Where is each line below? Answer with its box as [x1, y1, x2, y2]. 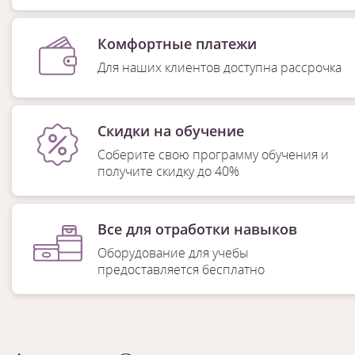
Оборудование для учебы [97, 244, 249, 261]
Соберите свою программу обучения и [97, 146, 329, 163]
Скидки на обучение [97, 121, 244, 140]
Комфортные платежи [97, 34, 257, 53]
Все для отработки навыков [97, 219, 297, 239]
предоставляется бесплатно [97, 261, 265, 278]
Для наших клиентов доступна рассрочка [97, 59, 342, 76]
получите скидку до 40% [97, 162, 239, 180]
